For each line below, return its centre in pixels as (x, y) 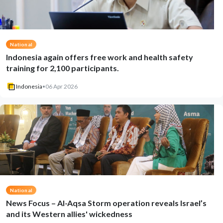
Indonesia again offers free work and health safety (100, 57)
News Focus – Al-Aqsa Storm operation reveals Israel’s (106, 203)
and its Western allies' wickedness (69, 214)
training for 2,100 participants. (62, 68)
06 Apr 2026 (61, 86)
